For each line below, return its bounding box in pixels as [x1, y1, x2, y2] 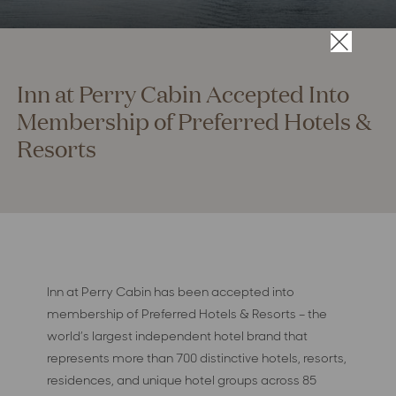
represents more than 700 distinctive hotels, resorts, [47, 349, 347, 366]
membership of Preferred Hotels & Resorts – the [47, 305, 328, 322]
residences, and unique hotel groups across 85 [47, 371, 317, 388]
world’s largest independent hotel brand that [47, 327, 308, 344]
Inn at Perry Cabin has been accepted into [47, 283, 295, 300]
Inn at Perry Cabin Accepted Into [16, 77, 349, 108]
